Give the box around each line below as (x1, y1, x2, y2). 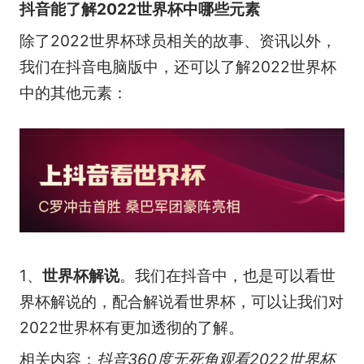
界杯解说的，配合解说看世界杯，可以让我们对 (19, 292, 344, 312)
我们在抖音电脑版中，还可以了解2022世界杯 (19, 57, 336, 77)
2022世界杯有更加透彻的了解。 (19, 318, 244, 338)
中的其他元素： (19, 83, 128, 103)
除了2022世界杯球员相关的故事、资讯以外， (19, 31, 336, 51)
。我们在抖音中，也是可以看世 (119, 266, 336, 286)
